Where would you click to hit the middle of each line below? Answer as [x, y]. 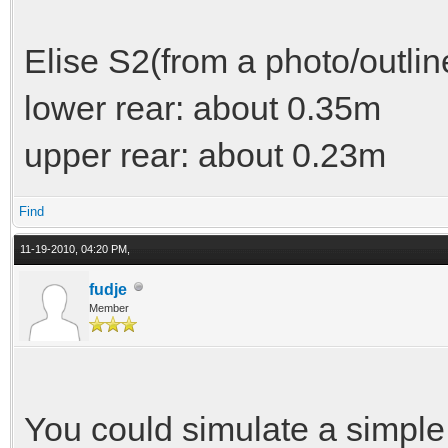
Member [109, 307]
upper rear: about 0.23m [205, 154]
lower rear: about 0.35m [202, 107]
